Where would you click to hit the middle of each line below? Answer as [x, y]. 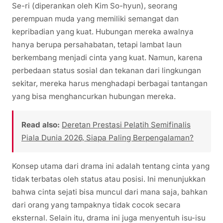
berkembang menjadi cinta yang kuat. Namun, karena [107, 58]
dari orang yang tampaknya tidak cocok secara [96, 205]
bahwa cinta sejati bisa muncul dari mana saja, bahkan [110, 192]
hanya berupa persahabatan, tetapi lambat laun [97, 45]
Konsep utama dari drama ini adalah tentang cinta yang [111, 166]
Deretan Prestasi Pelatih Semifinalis [126, 125]
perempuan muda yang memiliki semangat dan [95, 19]
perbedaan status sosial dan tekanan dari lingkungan [107, 71]
